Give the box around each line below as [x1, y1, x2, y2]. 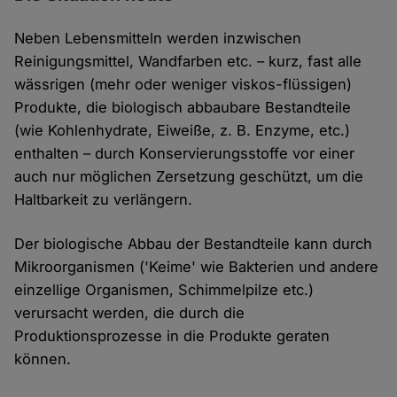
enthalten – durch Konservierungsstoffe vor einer [14, 144, 355, 163]
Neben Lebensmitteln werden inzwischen [14, 29, 302, 48]
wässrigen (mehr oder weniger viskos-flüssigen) [14, 75, 353, 94]
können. [14, 350, 72, 369]
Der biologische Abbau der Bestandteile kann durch [14, 235, 373, 253]
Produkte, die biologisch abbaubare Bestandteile [14, 98, 352, 117]
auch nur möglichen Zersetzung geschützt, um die [14, 167, 364, 186]
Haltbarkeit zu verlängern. [14, 191, 193, 209]
